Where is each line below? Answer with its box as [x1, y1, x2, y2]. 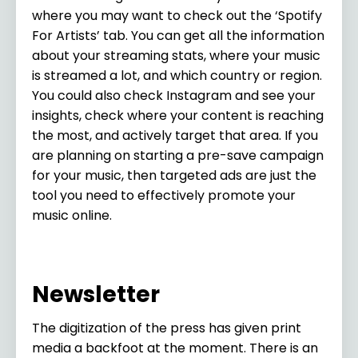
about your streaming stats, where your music [32, 46, 320, 65]
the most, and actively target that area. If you [32, 125, 318, 145]
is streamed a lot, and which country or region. [32, 66, 322, 85]
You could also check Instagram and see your [32, 86, 316, 105]
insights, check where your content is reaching [32, 105, 324, 125]
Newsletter [32, 278, 160, 310]
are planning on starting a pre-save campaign [32, 145, 324, 165]
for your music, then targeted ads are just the [32, 165, 316, 185]
